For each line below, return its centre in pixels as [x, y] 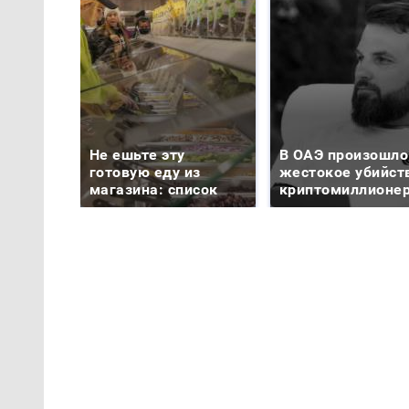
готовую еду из [145, 172]
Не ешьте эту [137, 154]
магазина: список [154, 189]
